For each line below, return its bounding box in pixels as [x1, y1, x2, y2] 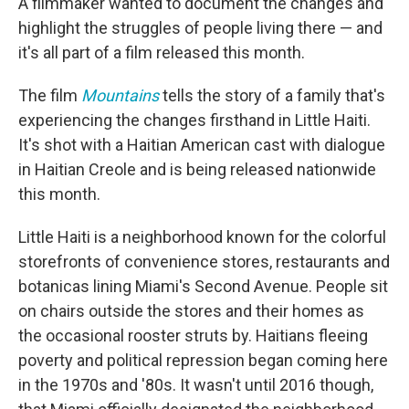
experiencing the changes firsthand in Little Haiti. [18, 110, 371, 131]
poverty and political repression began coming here [18, 351, 388, 371]
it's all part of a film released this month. [18, 43, 305, 63]
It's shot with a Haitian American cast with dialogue [18, 135, 385, 155]
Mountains [81, 86, 159, 106]
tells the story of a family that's [159, 86, 385, 106]
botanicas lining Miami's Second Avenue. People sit [18, 277, 388, 297]
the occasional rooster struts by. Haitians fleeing [18, 326, 368, 346]
